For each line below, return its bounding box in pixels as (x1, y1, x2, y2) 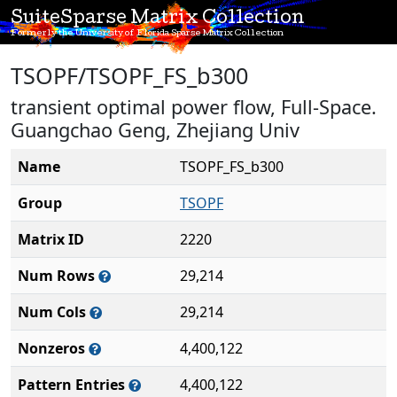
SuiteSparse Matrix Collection (11, 11, 305, 28)
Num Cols (18, 302, 90, 322)
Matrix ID (18, 230, 84, 249)
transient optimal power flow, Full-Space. (11, 94, 377, 120)
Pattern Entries (18, 375, 128, 394)
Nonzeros (18, 339, 89, 358)
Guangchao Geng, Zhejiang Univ (11, 117, 300, 143)
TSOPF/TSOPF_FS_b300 (11, 60, 248, 90)
